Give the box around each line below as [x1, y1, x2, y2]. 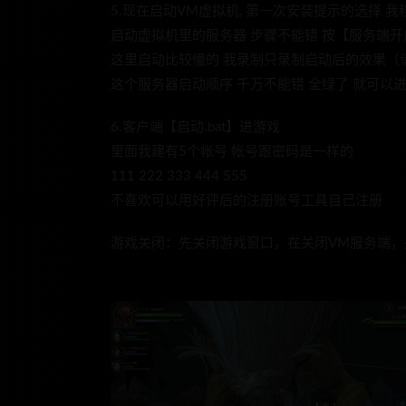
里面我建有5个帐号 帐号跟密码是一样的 [111, 145, 353, 159]
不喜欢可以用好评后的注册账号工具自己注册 [111, 194, 382, 208]
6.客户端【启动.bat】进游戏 [111, 121, 280, 134]
